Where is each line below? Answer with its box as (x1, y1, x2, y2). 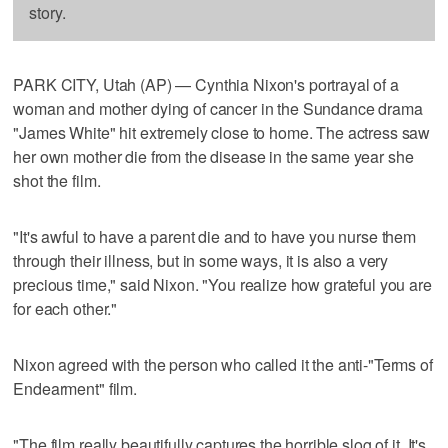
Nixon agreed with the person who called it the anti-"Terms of (13, 352, 433, 376)
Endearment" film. (13, 376, 137, 400)
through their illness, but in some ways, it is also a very (13, 248, 389, 272)
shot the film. (13, 168, 101, 192)
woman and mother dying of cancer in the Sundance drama (13, 96, 423, 120)
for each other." (13, 296, 118, 320)
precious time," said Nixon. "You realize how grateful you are (13, 272, 432, 296)
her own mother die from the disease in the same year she (13, 144, 414, 168)
